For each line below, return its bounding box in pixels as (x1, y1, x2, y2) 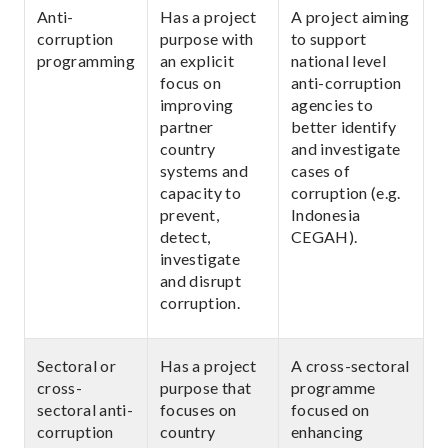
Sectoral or (37, 356, 116, 375)
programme (291, 378, 376, 397)
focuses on (160, 400, 237, 419)
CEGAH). (291, 227, 358, 246)
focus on (160, 73, 221, 92)
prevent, (160, 205, 219, 224)
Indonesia (291, 205, 361, 224)
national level (291, 51, 387, 70)
